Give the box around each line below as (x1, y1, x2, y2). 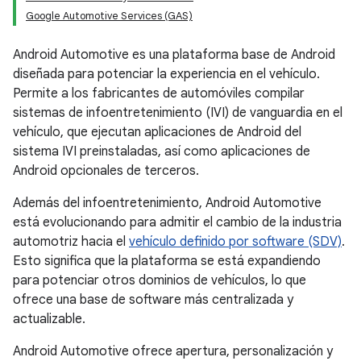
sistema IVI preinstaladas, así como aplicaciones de (13, 143, 310, 160)
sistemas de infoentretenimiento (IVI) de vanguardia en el (13, 105, 342, 121)
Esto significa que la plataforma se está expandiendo (13, 253, 321, 269)
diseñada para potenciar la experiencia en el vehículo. (13, 66, 320, 82)
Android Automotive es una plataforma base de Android (13, 47, 335, 63)
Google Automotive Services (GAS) (26, 9, 193, 23)
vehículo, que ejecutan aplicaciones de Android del (13, 124, 301, 140)
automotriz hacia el (13, 234, 129, 250)
